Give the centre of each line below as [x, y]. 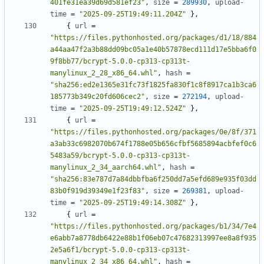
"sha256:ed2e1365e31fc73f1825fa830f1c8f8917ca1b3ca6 [153, 85]
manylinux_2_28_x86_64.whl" [104, 73]
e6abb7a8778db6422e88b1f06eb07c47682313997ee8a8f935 [153, 238]
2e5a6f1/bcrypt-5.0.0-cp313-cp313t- [120, 250]
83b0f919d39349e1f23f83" [98, 191]
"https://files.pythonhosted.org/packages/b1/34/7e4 [153, 227]
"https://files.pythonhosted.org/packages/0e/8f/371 [153, 132]
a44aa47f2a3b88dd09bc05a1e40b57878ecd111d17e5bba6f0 [153, 50]
